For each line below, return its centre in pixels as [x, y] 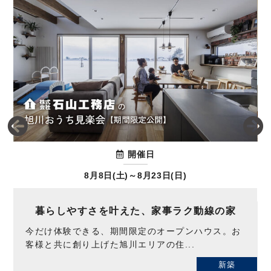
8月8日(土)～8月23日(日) [135, 176]
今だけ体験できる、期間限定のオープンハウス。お [133, 231]
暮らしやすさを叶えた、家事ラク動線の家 [135, 211]
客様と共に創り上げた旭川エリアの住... [110, 245]
